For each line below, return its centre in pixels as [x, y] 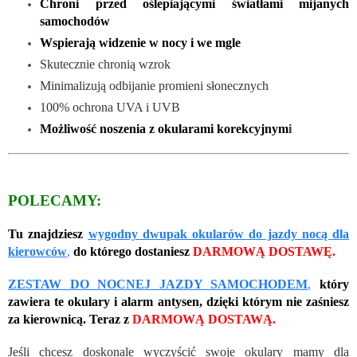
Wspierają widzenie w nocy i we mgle [140, 43]
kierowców [37, 252]
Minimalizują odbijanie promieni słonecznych [154, 86]
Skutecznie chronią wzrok [105, 65]
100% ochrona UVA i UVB [110, 108]
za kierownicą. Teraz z [69, 320]
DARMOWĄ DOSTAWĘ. [264, 252]
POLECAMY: [55, 201]
